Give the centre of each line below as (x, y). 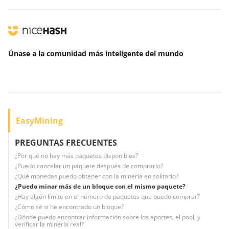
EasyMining (39, 121)
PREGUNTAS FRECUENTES (66, 143)
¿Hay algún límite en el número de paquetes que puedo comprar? (107, 197)
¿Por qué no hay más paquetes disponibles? (76, 156)
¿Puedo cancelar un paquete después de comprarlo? (89, 166)
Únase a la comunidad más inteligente (77, 53)
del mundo (164, 53)
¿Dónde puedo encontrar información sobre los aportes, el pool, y (108, 217)
